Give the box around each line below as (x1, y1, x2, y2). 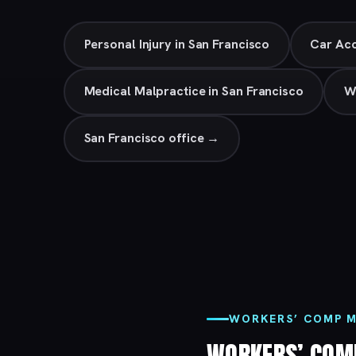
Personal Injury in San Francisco (83, 36, 270, 53)
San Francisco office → (83, 130, 220, 147)
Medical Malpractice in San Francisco (83, 83, 304, 100)
